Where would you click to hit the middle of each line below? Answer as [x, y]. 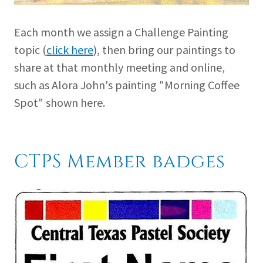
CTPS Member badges [120, 162]
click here [70, 50]
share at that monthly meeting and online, [119, 68]
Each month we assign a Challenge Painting [121, 32]
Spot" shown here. [60, 103]
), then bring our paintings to [164, 50]
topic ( [30, 50]
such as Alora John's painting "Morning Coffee [127, 85]
